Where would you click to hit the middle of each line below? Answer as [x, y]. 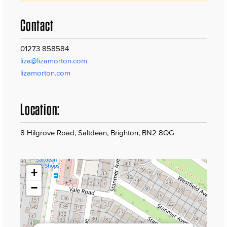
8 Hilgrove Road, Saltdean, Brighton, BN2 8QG [97, 133]
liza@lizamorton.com [54, 61]
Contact [37, 25]
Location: [40, 109]
